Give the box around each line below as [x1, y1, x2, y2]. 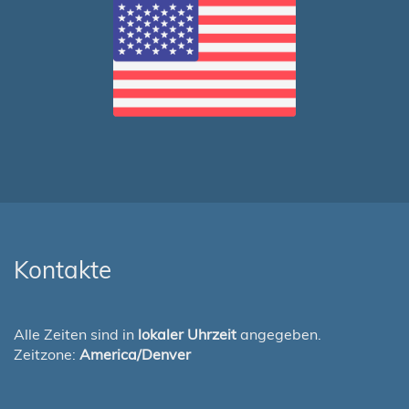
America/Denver [79, 345, 191, 363]
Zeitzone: [14, 345, 79, 363]
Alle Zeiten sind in [14, 325, 138, 343]
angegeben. [236, 325, 321, 343]
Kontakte [14, 255, 111, 285]
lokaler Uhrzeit [138, 325, 236, 343]
